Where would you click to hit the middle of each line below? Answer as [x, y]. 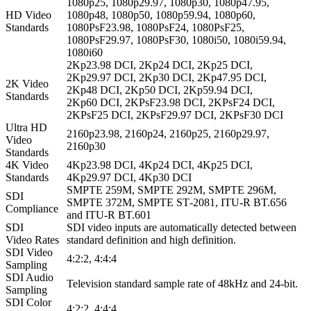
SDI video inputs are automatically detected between [182, 227]
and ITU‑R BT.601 [109, 215]
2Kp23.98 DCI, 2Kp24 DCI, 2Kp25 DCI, [160, 65]
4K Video [27, 165]
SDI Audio [30, 277]
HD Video [28, 15]
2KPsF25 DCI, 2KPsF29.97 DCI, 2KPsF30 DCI [175, 115]
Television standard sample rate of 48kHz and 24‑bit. [182, 283]
